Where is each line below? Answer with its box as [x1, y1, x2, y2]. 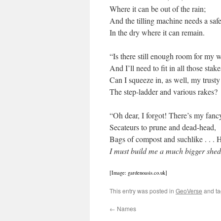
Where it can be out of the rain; [110, 3, 206, 14]
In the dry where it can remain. [110, 27, 205, 37]
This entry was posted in [110, 186, 176, 195]
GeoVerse [176, 186, 202, 195]
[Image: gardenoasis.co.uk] [110, 169, 167, 176]
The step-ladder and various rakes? [110, 86, 218, 97]
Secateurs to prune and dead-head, [110, 122, 216, 132]
